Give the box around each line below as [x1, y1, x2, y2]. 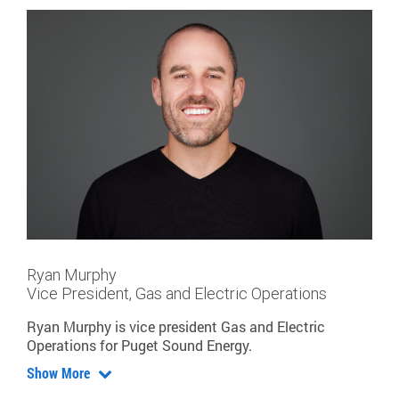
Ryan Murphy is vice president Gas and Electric [27, 316, 325, 336]
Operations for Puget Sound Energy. [27, 335, 252, 354]
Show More [27, 362, 94, 382]
